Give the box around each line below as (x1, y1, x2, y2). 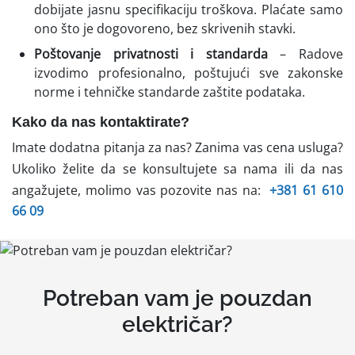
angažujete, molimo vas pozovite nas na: (12, 181, 265, 199)
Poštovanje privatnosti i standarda (34, 44, 268, 63)
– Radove (267, 44, 344, 63)
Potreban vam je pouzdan (43, 284, 312, 311)
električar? (122, 311, 233, 338)
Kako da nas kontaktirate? (12, 113, 189, 130)
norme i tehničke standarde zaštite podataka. (34, 82, 305, 101)
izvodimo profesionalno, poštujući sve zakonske (34, 63, 343, 82)
